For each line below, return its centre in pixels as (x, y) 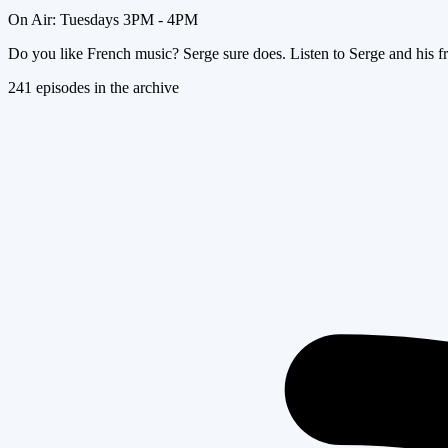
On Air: (34, 19)
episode (58, 87)
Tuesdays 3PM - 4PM (129, 19)
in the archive (134, 87)
